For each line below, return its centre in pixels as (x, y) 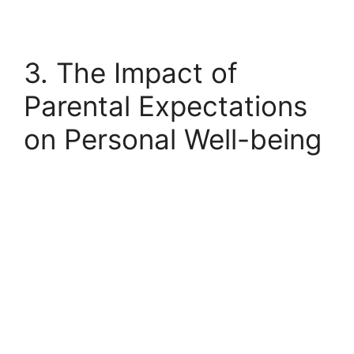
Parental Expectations (166, 106)
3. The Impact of (131, 73)
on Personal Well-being (173, 139)
